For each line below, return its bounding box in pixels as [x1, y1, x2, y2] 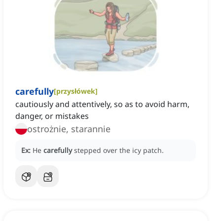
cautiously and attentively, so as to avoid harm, [15, 99, 189, 110]
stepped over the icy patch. [74, 146, 164, 155]
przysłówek [56, 86, 95, 96]
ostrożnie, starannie [27, 123, 110, 135]
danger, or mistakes [15, 110, 89, 122]
